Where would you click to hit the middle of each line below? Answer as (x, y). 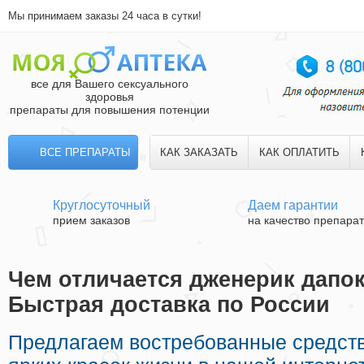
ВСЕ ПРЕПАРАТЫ (85, 152)
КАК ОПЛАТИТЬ (299, 152)
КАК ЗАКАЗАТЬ (199, 152)
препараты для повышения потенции (110, 110)
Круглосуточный (102, 205)
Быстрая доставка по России (169, 305)
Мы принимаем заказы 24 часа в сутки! (105, 16)
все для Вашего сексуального (110, 84)
